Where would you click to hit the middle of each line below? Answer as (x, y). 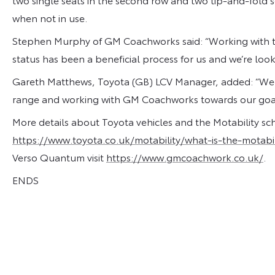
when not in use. (50, 17)
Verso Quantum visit (59, 157)
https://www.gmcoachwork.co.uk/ (185, 157)
